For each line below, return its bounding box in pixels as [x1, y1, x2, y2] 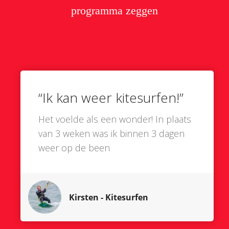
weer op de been [38, 142, 110, 154]
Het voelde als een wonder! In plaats [38, 113, 191, 126]
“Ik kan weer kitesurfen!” [38, 88, 184, 107]
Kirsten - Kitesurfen [69, 191, 148, 203]
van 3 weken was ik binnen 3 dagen [38, 127, 185, 140]
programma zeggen [71, 4, 158, 17]
